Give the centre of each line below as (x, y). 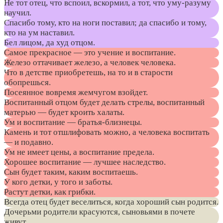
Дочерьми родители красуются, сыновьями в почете (100, 212)
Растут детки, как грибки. (50, 192)
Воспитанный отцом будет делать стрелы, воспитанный (104, 103)
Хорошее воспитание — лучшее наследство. (85, 162)
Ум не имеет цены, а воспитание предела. (79, 152)
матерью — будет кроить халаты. (64, 112)
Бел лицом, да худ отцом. (50, 43)
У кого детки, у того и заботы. (58, 182)
